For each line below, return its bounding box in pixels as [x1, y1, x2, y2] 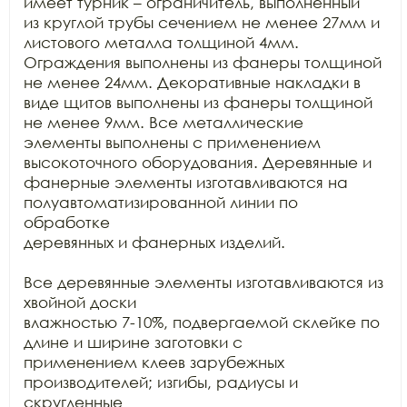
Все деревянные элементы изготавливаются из [24, 273, 383, 292]
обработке [24, 213, 110, 232]
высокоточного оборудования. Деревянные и [24, 153, 372, 172]
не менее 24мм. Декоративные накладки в [24, 73, 361, 92]
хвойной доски [24, 293, 136, 312]
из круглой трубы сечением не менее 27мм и [24, 13, 380, 32]
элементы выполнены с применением [24, 133, 321, 152]
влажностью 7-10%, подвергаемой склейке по [24, 313, 380, 332]
